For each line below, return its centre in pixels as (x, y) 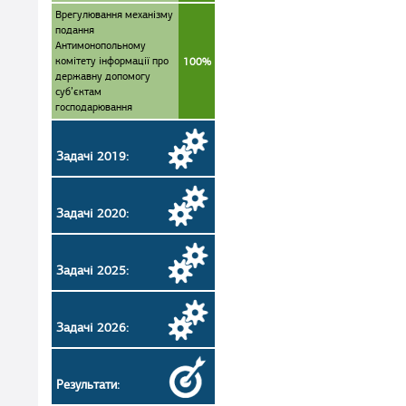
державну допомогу (103, 76)
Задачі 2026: (92, 328)
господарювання (94, 107)
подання (75, 30)
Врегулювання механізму (114, 14)
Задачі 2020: (92, 213)
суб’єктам (78, 92)
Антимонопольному (101, 45)
